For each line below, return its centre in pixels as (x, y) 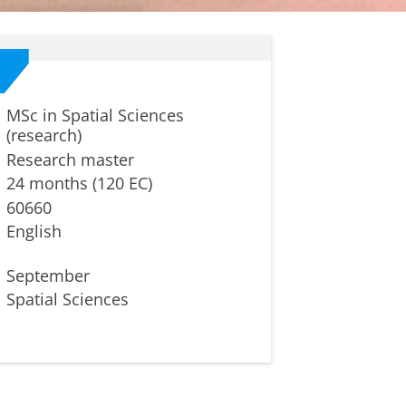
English (34, 232)
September (48, 275)
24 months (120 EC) (80, 184)
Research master (71, 159)
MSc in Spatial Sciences (96, 116)
